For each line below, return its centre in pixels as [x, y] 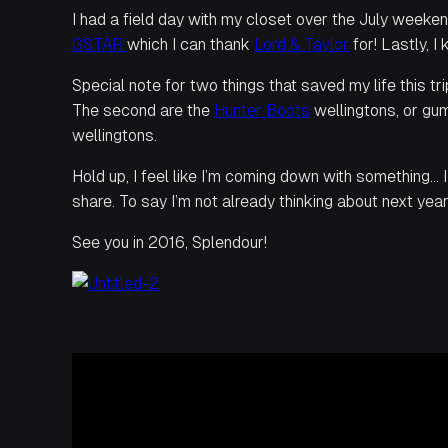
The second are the [143, 110]
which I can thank [190, 44]
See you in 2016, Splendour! [169, 242]
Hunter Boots [262, 110]
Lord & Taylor [301, 44]
